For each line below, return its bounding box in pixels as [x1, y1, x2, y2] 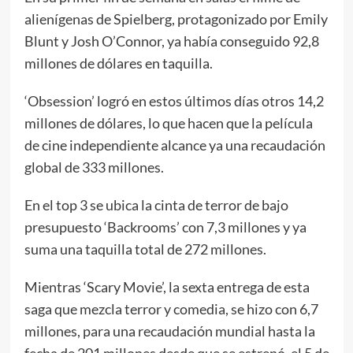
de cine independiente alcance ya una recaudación [24, 136, 325, 154]
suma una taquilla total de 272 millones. [24, 240, 266, 258]
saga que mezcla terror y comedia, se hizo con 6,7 [24, 299, 318, 318]
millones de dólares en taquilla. [24, 54, 213, 72]
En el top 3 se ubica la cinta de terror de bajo [24, 195, 288, 214]
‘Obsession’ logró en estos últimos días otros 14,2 [24, 91, 324, 110]
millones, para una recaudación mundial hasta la [24, 321, 315, 340]
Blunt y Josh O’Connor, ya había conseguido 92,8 [24, 32, 319, 50]
